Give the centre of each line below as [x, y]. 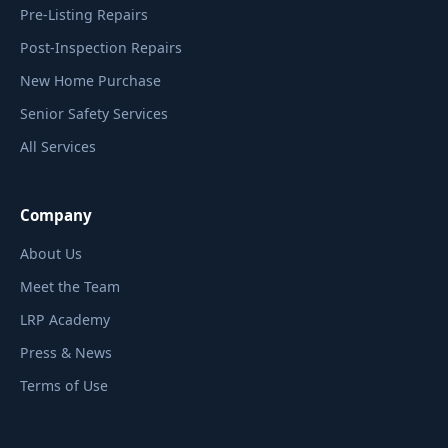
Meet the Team [70, 286]
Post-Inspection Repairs [101, 47]
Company [56, 215]
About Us [51, 253]
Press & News [66, 352]
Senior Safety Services [94, 113]
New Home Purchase [90, 80]
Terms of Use [64, 385]
